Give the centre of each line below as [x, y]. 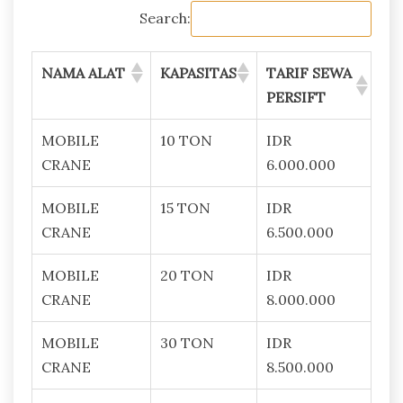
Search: [165, 18]
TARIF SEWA [309, 72]
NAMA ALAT [83, 72]
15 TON [185, 207]
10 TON [186, 140]
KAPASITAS [198, 72]
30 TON [187, 342]
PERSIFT [296, 97]
